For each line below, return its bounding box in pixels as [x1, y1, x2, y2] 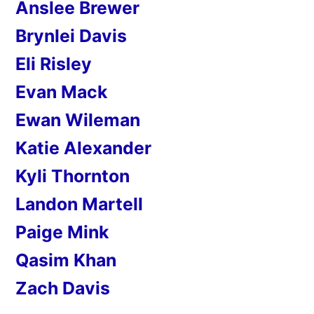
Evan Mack [15, 81, 107, 103]
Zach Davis [15, 278, 110, 299]
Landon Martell [15, 193, 143, 215]
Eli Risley [15, 53, 92, 75]
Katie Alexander [15, 137, 151, 159]
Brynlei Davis [15, 25, 127, 47]
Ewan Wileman [15, 109, 140, 131]
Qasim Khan [15, 250, 116, 271]
